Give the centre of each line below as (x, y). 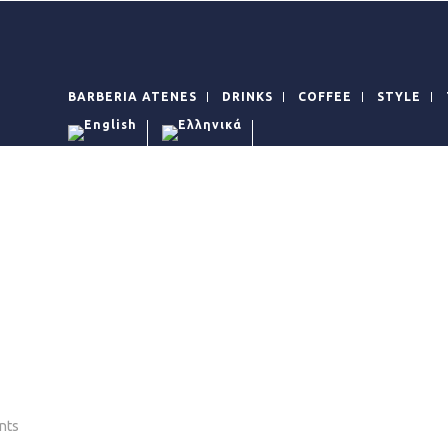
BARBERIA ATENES (133, 96)
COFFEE (325, 96)
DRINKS (248, 96)
